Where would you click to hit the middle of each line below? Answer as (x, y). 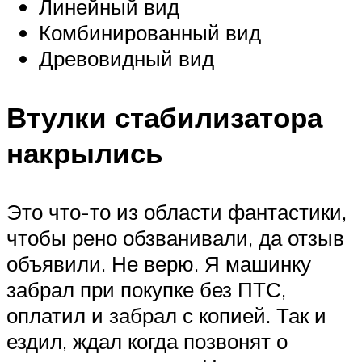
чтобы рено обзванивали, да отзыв (175, 238)
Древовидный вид (126, 58)
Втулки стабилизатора (164, 117)
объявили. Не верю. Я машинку (159, 264)
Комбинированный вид (150, 32)
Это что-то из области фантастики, (177, 212)
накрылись (85, 153)
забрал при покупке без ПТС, (146, 290)
